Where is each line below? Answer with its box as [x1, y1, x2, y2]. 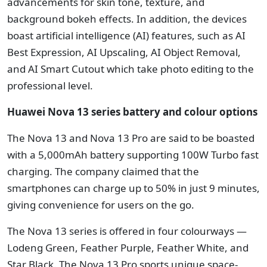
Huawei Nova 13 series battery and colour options [7, 105, 257, 119]
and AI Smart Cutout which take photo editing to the [7, 62, 254, 76]
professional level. [7, 79, 93, 93]
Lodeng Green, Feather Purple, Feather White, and [7, 241, 249, 255]
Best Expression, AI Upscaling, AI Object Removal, [7, 45, 241, 60]
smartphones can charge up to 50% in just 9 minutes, [7, 181, 260, 195]
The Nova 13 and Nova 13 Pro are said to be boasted [7, 131, 254, 145]
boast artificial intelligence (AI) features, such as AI [7, 29, 246, 43]
